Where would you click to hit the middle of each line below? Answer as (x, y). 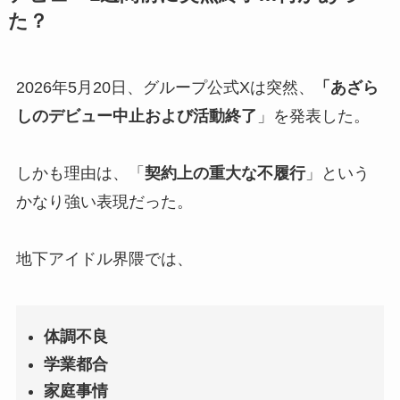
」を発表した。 (313, 117)
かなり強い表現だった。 (104, 202)
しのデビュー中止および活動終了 (136, 117)
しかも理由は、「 (80, 174)
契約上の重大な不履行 (225, 174)
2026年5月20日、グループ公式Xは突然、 (165, 88)
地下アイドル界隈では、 (104, 259)
